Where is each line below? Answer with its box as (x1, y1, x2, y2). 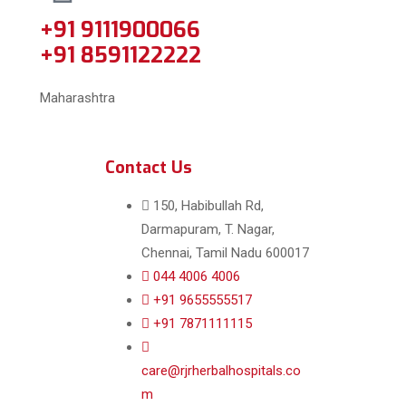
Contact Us (105, 157, 192, 179)
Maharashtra (40, 90, 115, 107)
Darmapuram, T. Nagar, (141, 221, 275, 238)
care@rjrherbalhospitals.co (141, 362, 301, 380)
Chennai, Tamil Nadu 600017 (141, 245, 309, 262)
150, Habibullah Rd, (153, 198, 264, 215)
